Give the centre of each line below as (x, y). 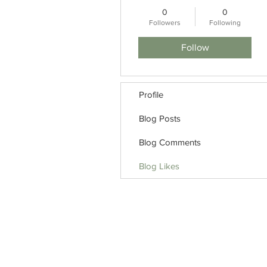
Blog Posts (160, 118)
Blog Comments (170, 142)
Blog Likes (159, 166)
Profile (151, 94)
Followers (165, 23)
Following (225, 23)
